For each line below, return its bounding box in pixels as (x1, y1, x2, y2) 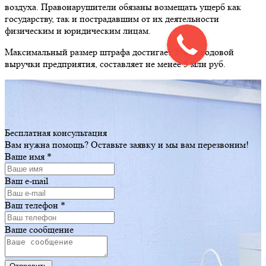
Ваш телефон (5, 199, 61, 211)
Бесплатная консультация (5, 126, 107, 138)
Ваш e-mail (5, 175, 48, 186)
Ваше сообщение (5, 223, 74, 235)
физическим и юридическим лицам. (5, 24, 151, 36)
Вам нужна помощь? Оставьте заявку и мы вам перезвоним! (5, 138, 249, 150)
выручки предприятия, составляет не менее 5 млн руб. (5, 58, 226, 69)
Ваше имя (5, 150, 47, 162)
